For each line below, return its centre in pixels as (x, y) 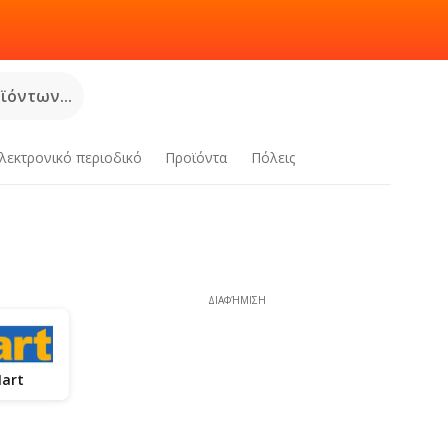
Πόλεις (273, 157)
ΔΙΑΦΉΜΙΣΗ (237, 300)
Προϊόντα (196, 157)
